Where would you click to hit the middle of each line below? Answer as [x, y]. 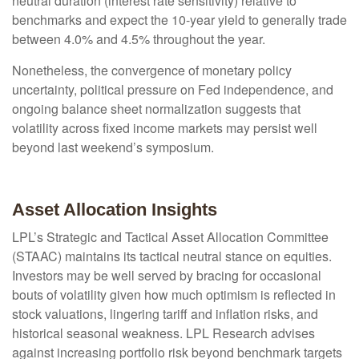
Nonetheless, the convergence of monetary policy [152, 71]
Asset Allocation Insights [115, 210]
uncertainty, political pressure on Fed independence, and [173, 90]
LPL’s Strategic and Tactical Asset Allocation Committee [170, 237]
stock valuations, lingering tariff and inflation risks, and [165, 314]
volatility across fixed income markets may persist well [165, 128]
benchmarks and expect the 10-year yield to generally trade [179, 20]
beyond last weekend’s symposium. [113, 147]
